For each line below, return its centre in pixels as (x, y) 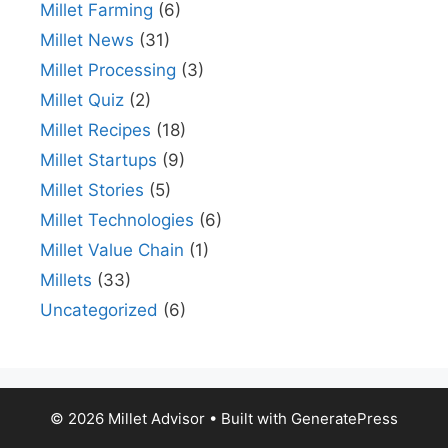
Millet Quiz (82, 100)
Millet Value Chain (112, 250)
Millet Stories (92, 190)
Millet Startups (98, 160)
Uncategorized (99, 310)
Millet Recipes (95, 130)
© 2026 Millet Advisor (127, 419)
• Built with (248, 419)
